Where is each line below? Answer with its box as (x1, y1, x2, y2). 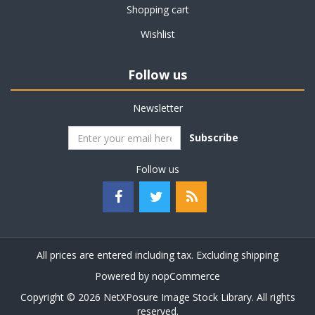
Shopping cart (126, 3, 189, 16)
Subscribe (189, 131, 238, 144)
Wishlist (140, 27, 175, 41)
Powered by (95, 269, 152, 283)
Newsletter (132, 101, 183, 115)
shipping (241, 248, 278, 262)
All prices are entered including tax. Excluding (37, 248, 241, 262)
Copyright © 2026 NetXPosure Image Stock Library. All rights (20, 290, 295, 304)
